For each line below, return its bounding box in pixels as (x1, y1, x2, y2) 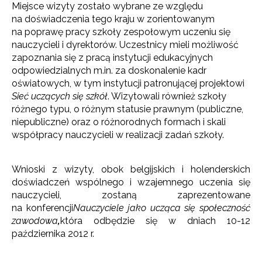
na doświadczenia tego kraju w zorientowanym (12, 13, 215, 25)
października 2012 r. (12, 228, 94, 239)
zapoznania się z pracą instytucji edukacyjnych (12, 52, 213, 63)
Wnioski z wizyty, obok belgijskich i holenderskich (12, 164, 250, 175)
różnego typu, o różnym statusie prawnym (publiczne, (12, 104, 243, 115)
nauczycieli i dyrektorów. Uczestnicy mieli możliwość (12, 39, 239, 50)
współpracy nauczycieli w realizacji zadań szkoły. (12, 129, 224, 140)
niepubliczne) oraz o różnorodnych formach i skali (12, 116, 226, 127)
